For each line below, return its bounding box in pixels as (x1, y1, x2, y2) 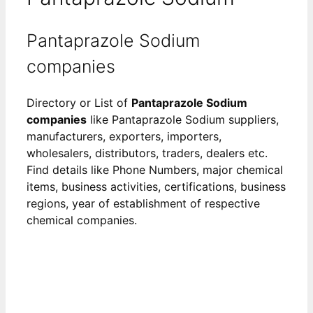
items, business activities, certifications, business (27, 179, 286, 194)
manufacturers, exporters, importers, (27, 129, 221, 143)
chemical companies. (27, 212, 137, 227)
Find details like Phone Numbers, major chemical (27, 162, 283, 177)
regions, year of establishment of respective (27, 196, 260, 210)
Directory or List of (27, 95, 131, 110)
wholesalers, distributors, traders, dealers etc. (27, 145, 268, 160)
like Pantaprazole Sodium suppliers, (87, 112, 279, 126)
